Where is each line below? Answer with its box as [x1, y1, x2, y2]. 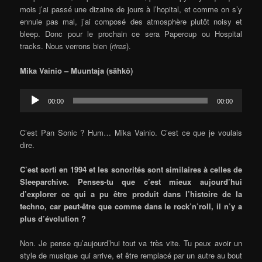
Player [19, 101, 42, 113]
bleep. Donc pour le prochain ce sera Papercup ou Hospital [20, 27, 242, 39]
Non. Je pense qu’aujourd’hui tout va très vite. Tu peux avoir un [20, 237, 242, 249]
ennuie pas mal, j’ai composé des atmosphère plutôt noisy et [20, 15, 242, 27]
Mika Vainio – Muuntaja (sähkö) [20, 64, 133, 76]
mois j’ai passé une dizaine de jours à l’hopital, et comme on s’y [20, 3, 242, 15]
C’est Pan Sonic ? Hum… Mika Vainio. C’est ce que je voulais [20, 127, 242, 139]
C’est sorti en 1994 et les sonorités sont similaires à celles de [20, 164, 242, 175]
